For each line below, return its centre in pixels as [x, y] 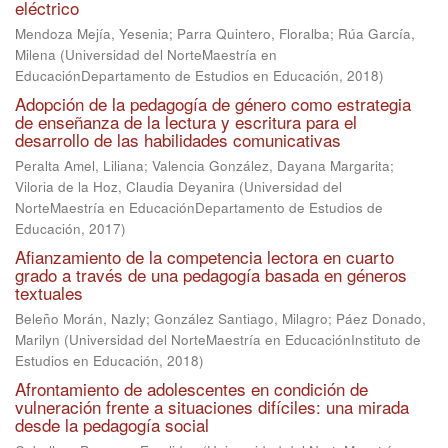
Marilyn [37, 339]
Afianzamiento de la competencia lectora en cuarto [204, 256]
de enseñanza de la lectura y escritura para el [186, 121]
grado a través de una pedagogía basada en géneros [211, 274]
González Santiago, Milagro [241, 318]
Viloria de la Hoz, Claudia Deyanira [125, 186]
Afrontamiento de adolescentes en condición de [191, 388]
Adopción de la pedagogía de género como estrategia [213, 103]
